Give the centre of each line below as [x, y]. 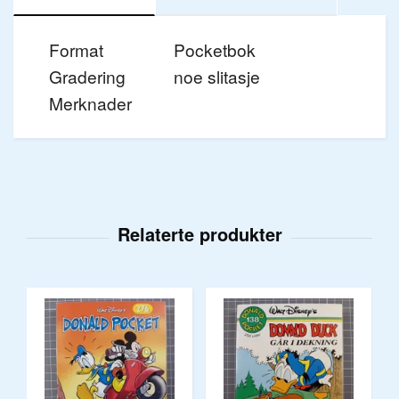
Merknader [90, 103]
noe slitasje [217, 77]
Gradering [87, 77]
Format [76, 50]
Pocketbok [215, 50]
